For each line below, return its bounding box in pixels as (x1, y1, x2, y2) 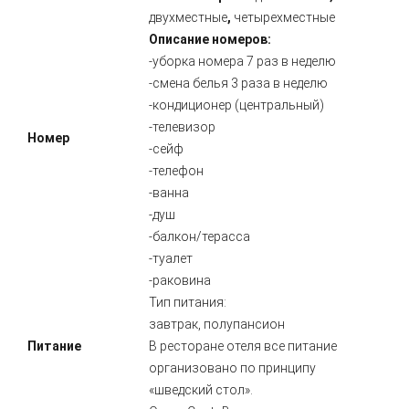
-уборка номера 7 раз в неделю (149, 54, 336, 68)
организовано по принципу (149, 361, 316, 375)
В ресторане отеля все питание (149, 339, 337, 353)
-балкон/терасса (149, 229, 250, 244)
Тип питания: (149, 295, 226, 309)
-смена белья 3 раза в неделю (149, 76, 328, 90)
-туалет (149, 251, 193, 266)
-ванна (149, 185, 189, 200)
